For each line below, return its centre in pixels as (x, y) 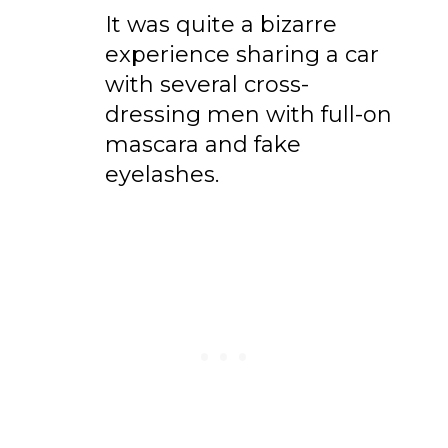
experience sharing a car (242, 54)
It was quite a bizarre (221, 24)
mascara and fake (203, 144)
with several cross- (207, 84)
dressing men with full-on (249, 114)
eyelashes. (162, 174)
